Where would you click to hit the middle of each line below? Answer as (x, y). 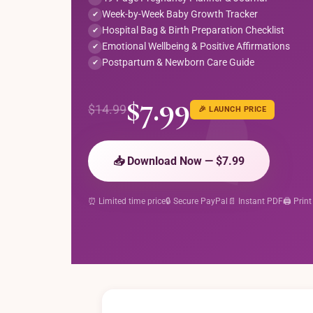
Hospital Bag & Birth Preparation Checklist (193, 30)
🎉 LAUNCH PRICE (232, 109)
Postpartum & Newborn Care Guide (178, 62)
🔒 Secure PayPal (197, 201)
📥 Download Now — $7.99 (179, 161)
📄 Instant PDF (255, 201)
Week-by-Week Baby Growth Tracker (180, 14)
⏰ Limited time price (127, 201)
